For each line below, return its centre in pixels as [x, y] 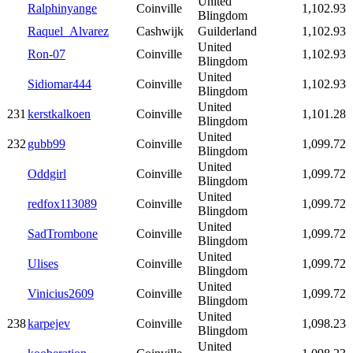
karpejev [49, 323]
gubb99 [46, 143]
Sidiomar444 [59, 84]
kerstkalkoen [59, 113]
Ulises [43, 263]
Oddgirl [47, 173]
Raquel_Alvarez [68, 31]
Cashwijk [160, 31]
